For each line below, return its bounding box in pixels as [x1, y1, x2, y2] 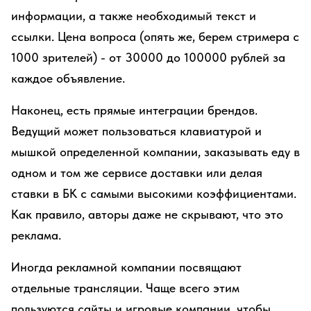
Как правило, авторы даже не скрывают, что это [11, 207, 283, 221]
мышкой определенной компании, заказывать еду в [11, 144, 300, 159]
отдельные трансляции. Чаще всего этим [11, 280, 239, 295]
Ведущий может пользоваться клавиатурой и [11, 124, 262, 138]
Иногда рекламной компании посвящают [11, 260, 242, 274]
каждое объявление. [11, 71, 125, 85]
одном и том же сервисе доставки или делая [11, 165, 262, 180]
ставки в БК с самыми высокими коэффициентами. [11, 186, 296, 201]
